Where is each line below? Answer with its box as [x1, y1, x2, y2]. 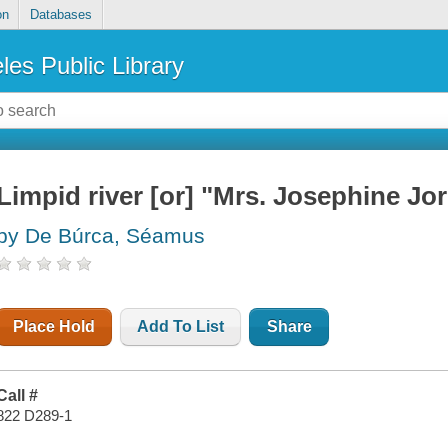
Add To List [137, 318, 225, 336]
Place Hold [13, 318, 96, 336]
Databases [29, 7, 92, 23]
